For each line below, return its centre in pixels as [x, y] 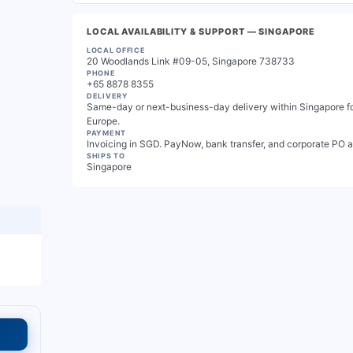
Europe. [103, 121]
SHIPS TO [106, 156]
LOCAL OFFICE [116, 50]
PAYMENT [107, 133]
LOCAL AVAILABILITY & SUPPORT [166, 32]
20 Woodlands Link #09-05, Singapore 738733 [191, 61]
